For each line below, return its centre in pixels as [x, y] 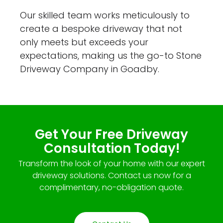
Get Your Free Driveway [111, 134]
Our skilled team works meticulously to [105, 15]
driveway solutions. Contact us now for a [111, 175]
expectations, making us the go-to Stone [111, 55]
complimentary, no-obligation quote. [111, 187]
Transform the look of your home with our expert [111, 163]
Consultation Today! [111, 148]
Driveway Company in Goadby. [90, 69]
